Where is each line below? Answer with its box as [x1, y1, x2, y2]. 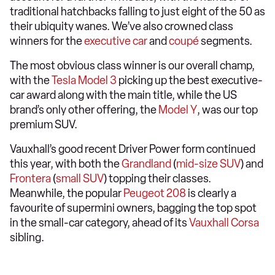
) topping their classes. [104, 172, 211, 185]
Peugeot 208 [123, 187, 186, 200]
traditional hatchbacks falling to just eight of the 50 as [10, 5, 265, 18]
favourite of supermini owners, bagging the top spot [10, 201, 257, 215]
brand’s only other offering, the [10, 103, 158, 117]
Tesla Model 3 [52, 74, 117, 87]
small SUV [56, 172, 104, 185]
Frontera [10, 172, 51, 185]
